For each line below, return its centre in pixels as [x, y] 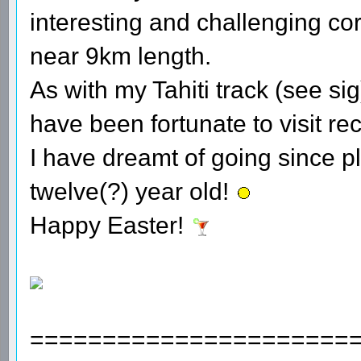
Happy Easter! [110, 225]
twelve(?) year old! [133, 191]
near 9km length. [120, 56]
